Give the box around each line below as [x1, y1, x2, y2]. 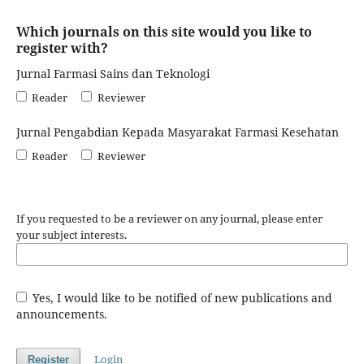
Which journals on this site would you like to [15, 22, 312, 41]
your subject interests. [15, 227, 127, 242]
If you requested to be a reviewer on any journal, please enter [15, 210, 323, 226]
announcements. [15, 305, 107, 322]
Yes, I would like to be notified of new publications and [29, 289, 333, 305]
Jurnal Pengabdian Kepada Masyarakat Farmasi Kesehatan [15, 123, 339, 140]
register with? [15, 38, 108, 57]
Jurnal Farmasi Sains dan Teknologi [15, 65, 210, 81]
